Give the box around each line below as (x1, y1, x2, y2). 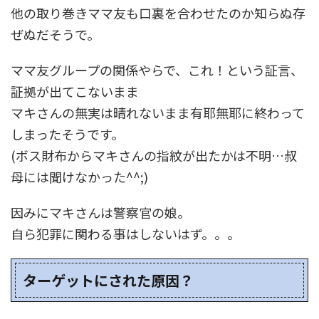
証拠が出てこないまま (11, 81, 139, 100)
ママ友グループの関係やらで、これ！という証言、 (11, 60, 303, 79)
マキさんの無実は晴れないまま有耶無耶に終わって (11, 103, 305, 122)
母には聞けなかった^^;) (11, 167, 148, 186)
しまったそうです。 (11, 124, 124, 143)
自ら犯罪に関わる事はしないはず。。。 (11, 224, 240, 243)
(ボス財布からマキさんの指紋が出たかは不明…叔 (11, 145, 297, 164)
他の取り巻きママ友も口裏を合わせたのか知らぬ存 (11, 3, 305, 22)
